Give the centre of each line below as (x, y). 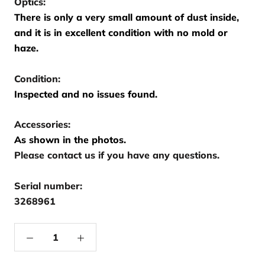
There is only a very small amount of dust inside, (127, 17)
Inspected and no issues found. (86, 94)
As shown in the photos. (70, 140)
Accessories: (42, 125)
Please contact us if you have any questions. (117, 155)
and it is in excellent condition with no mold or (121, 33)
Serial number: (48, 185)
